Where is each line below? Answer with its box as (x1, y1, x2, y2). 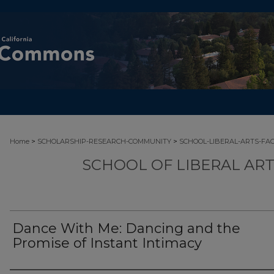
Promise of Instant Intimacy (12, 235, 202, 251)
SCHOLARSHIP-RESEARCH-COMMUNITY (37, 137, 171, 146)
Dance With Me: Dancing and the (12, 220, 240, 237)
